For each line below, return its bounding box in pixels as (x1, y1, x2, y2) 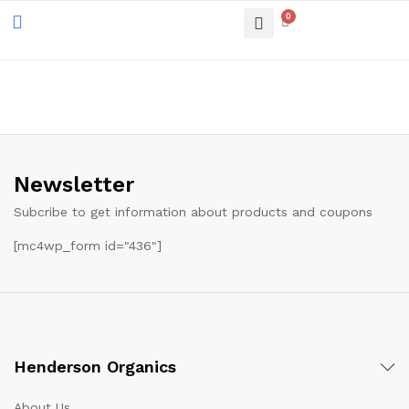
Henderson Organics (14, 357, 176, 376)
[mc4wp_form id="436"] (14, 238, 162, 253)
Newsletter (14, 172, 134, 197)
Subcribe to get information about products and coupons (14, 204, 372, 219)
